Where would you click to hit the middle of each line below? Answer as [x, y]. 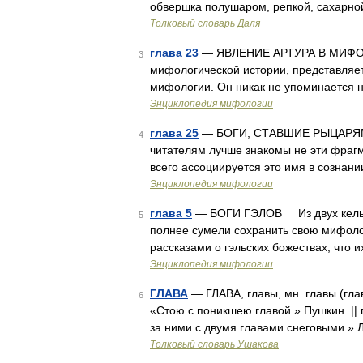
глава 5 [171, 213]
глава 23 [174, 53]
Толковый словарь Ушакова [214, 344]
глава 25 [174, 133]
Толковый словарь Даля [205, 23]
